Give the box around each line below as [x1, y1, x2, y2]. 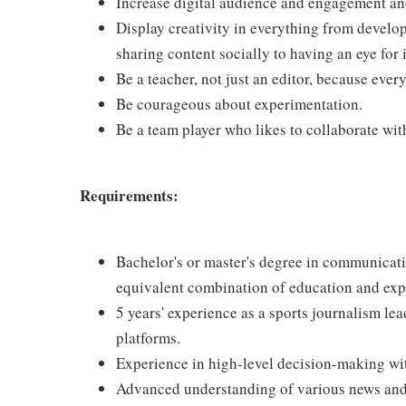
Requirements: [80, 184, 179, 207]
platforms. [116, 327, 180, 348]
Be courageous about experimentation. [116, 93, 362, 114]
